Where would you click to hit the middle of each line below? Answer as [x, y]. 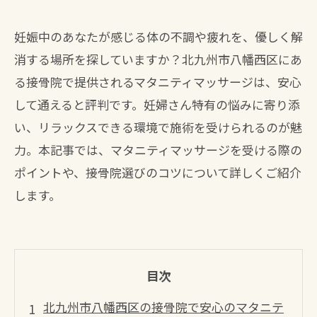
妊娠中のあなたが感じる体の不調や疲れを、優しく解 [158, 36]
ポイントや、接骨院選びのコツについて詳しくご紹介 [158, 172]
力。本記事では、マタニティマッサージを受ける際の [158, 150]
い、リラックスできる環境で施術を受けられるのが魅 [158, 127]
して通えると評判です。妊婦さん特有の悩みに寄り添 [157, 104]
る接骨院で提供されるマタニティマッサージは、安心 [158, 82]
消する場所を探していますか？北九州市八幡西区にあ [158, 59]
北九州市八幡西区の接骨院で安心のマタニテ [163, 307]
